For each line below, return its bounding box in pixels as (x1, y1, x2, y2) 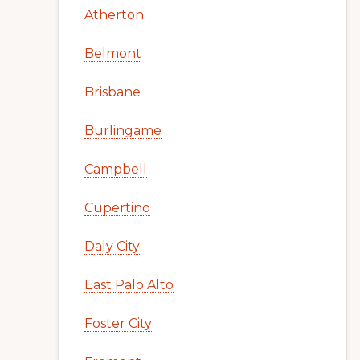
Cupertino (84, 200, 150, 215)
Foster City (84, 316, 152, 331)
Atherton (84, 7, 144, 22)
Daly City (84, 239, 140, 254)
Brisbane (84, 84, 141, 100)
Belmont (84, 46, 141, 61)
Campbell (84, 162, 147, 177)
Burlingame (84, 123, 162, 138)
